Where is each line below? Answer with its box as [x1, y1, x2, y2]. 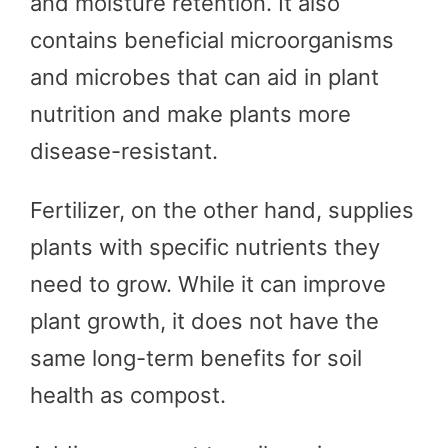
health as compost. [30, 381, 226, 408]
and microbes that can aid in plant [30, 63, 379, 90]
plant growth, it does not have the [30, 307, 379, 334]
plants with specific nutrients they [30, 233, 380, 260]
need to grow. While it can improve [30, 270, 386, 297]
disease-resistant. [30, 137, 218, 164]
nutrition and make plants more [30, 100, 351, 127]
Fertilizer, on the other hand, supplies [30, 196, 414, 223]
